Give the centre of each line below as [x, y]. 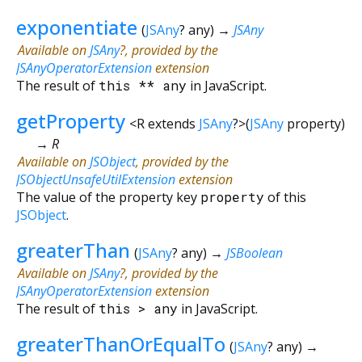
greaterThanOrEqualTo [121, 343]
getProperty [71, 120]
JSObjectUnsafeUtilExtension [96, 179]
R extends [167, 123]
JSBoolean [254, 253]
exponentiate [77, 27]
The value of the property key [108, 197]
